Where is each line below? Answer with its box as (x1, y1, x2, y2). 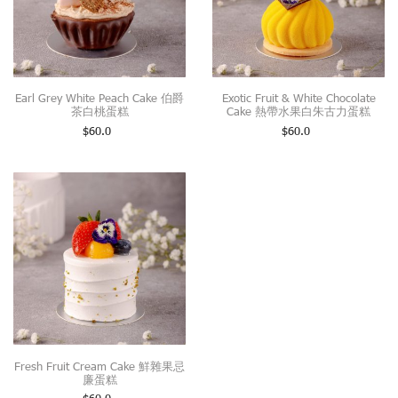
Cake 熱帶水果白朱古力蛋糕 (227, 104, 370, 119)
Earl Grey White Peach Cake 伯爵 (15, 91, 184, 106)
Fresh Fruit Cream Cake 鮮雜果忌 (14, 358, 185, 373)
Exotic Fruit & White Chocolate (221, 91, 376, 106)
